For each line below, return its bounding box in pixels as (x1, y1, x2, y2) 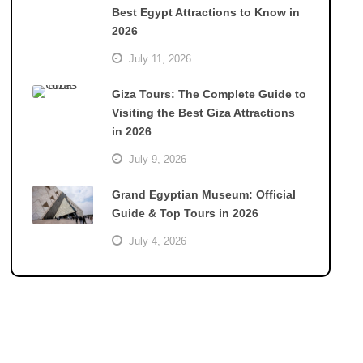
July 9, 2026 (129, 153, 187, 165)
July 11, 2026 (129, 53, 192, 65)
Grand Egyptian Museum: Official (112, 188, 297, 201)
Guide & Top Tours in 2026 (112, 207, 259, 220)
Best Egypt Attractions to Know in (112, 6, 301, 19)
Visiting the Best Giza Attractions (112, 106, 296, 119)
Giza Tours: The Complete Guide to (112, 88, 307, 100)
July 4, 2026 (129, 235, 187, 247)
